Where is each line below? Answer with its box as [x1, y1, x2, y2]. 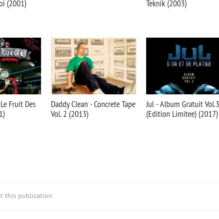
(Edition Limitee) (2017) [146, 108, 218, 119]
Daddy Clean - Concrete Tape [51, 98, 135, 109]
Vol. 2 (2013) [51, 108, 88, 119]
